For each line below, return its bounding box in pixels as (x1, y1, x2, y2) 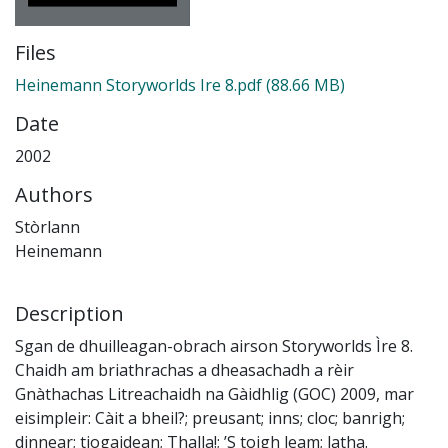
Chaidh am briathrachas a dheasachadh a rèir (15, 359, 354, 382)
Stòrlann (15, 216, 80, 239)
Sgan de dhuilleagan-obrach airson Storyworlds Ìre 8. (15, 335, 413, 358)
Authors (15, 181, 93, 209)
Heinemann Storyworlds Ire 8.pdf (15, 74, 262, 97)
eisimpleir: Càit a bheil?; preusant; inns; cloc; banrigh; (15, 407, 405, 430)
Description (15, 300, 124, 328)
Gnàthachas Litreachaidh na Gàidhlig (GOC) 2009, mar (15, 383, 414, 406)
